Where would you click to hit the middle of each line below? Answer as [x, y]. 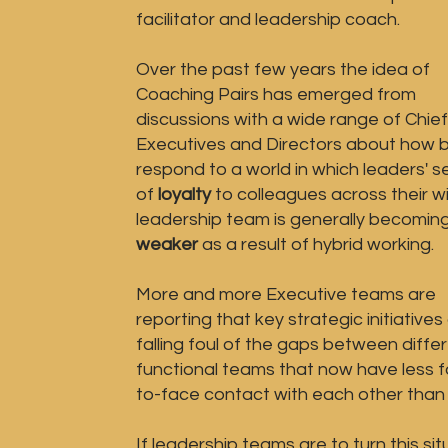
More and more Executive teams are [286, 294]
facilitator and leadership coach [266, 19]
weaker [169, 244]
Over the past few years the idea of [283, 69]
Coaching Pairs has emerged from [276, 94]
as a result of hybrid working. [318, 244]
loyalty [182, 194]
